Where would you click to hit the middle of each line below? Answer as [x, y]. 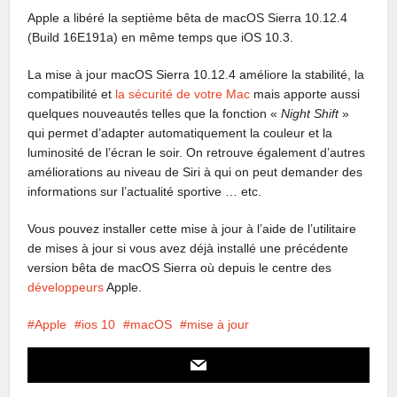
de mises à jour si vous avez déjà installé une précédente [188, 249]
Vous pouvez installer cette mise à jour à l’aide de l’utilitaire [192, 229]
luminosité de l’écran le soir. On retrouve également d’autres [197, 153]
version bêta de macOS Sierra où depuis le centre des [180, 268]
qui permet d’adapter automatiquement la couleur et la [180, 133]
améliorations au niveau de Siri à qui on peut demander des [195, 172]
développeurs [66, 288]
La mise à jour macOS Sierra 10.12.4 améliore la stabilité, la [196, 75]
